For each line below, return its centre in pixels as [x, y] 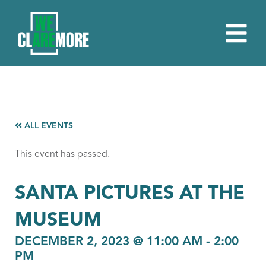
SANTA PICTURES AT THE [130, 194]
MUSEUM [58, 221]
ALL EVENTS [48, 126]
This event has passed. [62, 154]
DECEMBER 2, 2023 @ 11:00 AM [109, 242]
